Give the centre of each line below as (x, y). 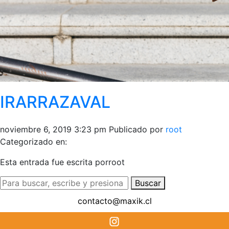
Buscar (148, 183)
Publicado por (137, 129)
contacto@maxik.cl (114, 201)
